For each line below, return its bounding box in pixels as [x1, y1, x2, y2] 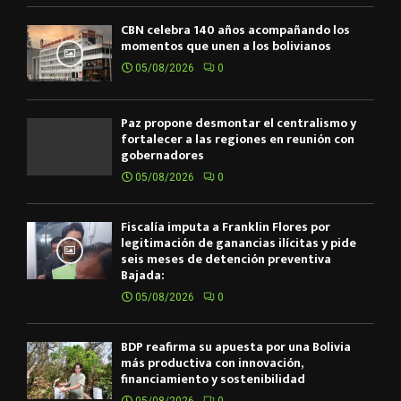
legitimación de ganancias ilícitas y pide [121, 233, 356, 254]
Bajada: [121, 265, 165, 286]
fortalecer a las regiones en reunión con [121, 129, 354, 150]
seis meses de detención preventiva [121, 249, 331, 270]
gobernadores [121, 145, 204, 166]
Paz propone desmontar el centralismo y [121, 113, 356, 134]
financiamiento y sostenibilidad [121, 369, 305, 390]
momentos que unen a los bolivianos [121, 35, 331, 56]
